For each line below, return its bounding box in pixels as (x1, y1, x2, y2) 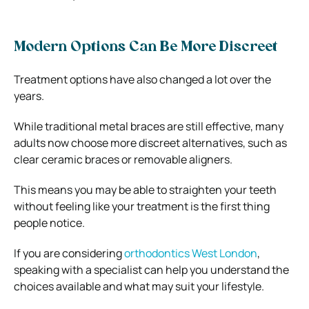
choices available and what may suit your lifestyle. (14, 278, 264, 294)
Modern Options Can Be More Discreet (14, 40, 277, 54)
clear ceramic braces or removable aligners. (14, 151, 232, 167)
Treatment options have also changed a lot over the (14, 71, 271, 87)
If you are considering (14, 245, 124, 261)
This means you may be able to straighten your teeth (14, 181, 277, 197)
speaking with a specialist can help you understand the (14, 261, 289, 277)
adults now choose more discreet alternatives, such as (14, 134, 287, 150)
